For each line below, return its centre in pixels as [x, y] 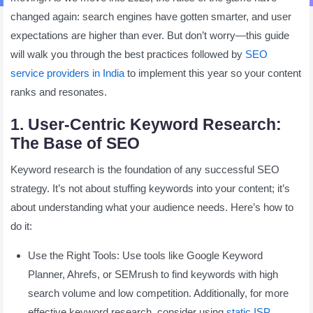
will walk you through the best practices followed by [128, 54]
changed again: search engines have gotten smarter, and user [151, 16]
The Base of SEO [75, 143]
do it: [21, 226]
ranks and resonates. [59, 92]
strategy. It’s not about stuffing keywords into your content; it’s [150, 188]
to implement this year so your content [213, 73]
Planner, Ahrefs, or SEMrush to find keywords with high [153, 274]
